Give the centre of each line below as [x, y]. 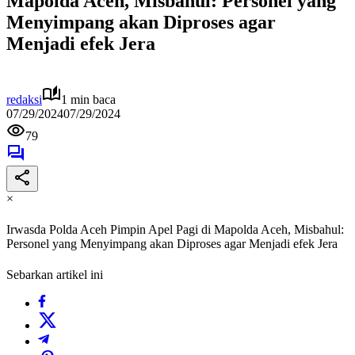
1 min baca [88, 99]
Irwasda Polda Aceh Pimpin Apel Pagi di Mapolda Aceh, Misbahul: [175, 230]
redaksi [24, 99]
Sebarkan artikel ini [55, 275]
